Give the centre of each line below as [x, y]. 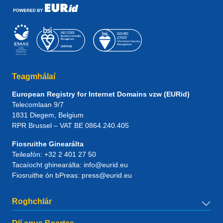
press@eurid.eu [107, 175]
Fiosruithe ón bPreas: [46, 175]
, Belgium [69, 115]
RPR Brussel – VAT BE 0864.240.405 [70, 125]
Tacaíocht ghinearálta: [47, 165]
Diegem [42, 115]
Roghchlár [32, 201]
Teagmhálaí [34, 76]
